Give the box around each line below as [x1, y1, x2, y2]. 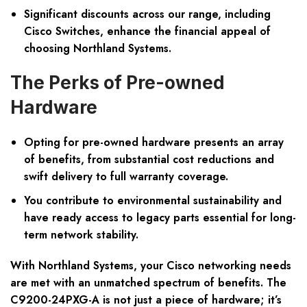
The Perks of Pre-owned [10, 72, 225, 94]
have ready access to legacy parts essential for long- [24, 210, 296, 226]
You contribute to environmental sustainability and [24, 193, 282, 209]
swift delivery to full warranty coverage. [24, 169, 228, 185]
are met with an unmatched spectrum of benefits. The [10, 275, 286, 291]
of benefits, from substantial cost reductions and [24, 151, 274, 168]
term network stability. [24, 227, 138, 243]
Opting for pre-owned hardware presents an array [24, 134, 284, 151]
